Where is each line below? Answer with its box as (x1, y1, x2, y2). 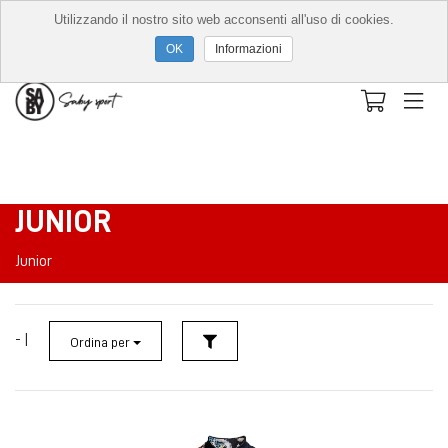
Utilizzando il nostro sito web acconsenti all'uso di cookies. (54, 12, 394, 27)
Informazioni (215, 41, 282, 56)
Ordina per (70, 334, 133, 349)
